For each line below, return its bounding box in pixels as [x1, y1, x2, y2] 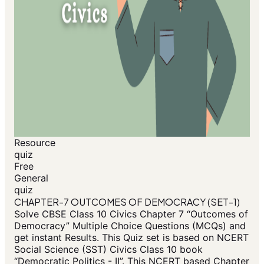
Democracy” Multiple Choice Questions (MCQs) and [14, 220, 246, 232]
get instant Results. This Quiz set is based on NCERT [14, 232, 249, 244]
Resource [14, 137, 55, 149]
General [14, 172, 48, 184]
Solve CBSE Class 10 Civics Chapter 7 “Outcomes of [14, 208, 248, 220]
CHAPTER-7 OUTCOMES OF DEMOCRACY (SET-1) [14, 196, 240, 209]
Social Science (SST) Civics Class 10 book [14, 243, 203, 256]
